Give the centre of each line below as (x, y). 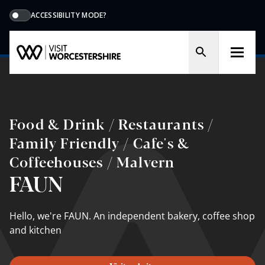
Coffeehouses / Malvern (92, 161)
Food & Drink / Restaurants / (112, 123)
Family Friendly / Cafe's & (100, 142)
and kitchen (35, 230)
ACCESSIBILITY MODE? (69, 15)
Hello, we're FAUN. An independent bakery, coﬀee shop (132, 216)
